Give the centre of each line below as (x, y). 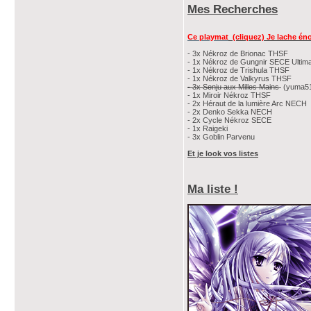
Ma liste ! (213, 189)
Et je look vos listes (223, 153)
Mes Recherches (233, 9)
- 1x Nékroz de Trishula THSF (238, 70)
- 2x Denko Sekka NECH (230, 112)
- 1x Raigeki (208, 128)
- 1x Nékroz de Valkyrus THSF (239, 78)
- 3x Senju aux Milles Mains (234, 87)
